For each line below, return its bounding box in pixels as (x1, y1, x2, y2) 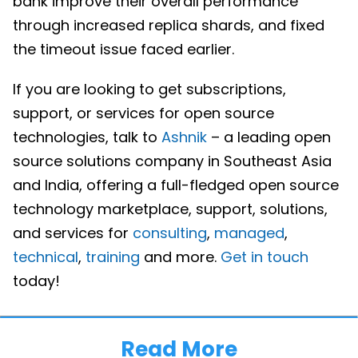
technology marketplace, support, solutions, (13, 198, 328, 219)
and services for (13, 222, 133, 243)
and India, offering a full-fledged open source (13, 174, 339, 195)
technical (13, 246, 78, 267)
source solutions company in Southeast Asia (13, 150, 332, 171)
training (86, 246, 140, 267)
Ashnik (161, 126, 207, 147)
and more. (140, 246, 221, 267)
